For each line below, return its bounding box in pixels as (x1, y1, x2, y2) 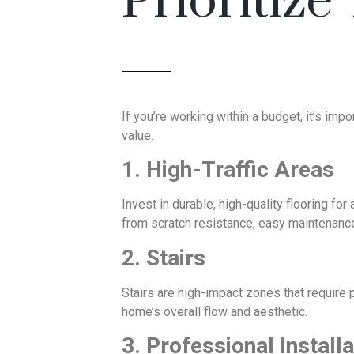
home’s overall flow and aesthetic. (122, 303, 307, 319)
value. (122, 127, 153, 143)
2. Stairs (122, 244, 205, 271)
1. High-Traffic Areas (122, 156, 334, 183)
